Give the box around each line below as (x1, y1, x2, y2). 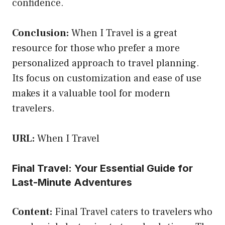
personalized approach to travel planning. (12, 56, 199, 70)
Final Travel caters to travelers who (52, 205, 212, 218)
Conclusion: (12, 26, 69, 40)
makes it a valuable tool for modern (12, 86, 170, 100)
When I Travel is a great (69, 26, 177, 40)
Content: (12, 205, 52, 218)
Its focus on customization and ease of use (12, 71, 201, 85)
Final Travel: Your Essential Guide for (12, 162, 193, 174)
